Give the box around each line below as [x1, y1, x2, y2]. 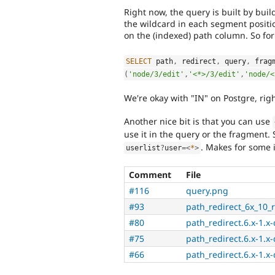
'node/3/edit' [128, 69, 184, 79]
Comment [129, 168, 171, 180]
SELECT [126, 56, 152, 66]
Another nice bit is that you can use [124, 115, 273, 128]
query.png [186, 184, 228, 196]
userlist [126, 144, 161, 153]
